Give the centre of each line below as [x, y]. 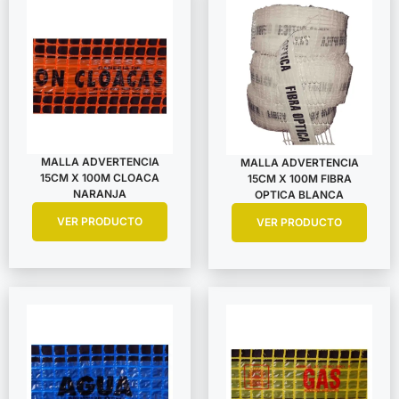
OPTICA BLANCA [299, 195]
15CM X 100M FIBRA [299, 179]
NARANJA [100, 194]
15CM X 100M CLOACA [100, 178]
